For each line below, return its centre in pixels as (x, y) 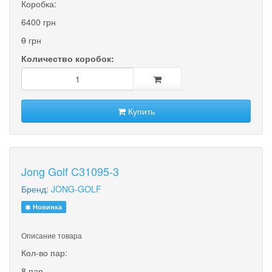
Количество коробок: (68, 58)
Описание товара (52, 235)
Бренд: (36, 189)
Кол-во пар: (44, 252)
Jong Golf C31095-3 (70, 171)
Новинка (47, 206)
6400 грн (39, 22)
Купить (140, 111)
